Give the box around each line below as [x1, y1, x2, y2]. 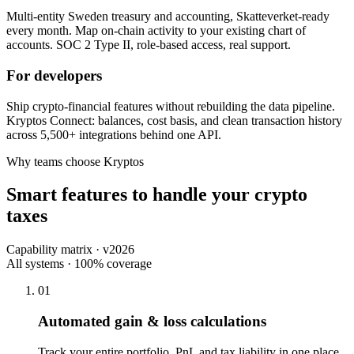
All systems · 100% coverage [6, 257, 152, 271]
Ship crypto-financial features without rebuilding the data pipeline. [6, 99, 335, 113]
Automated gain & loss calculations [38, 313, 266, 330]
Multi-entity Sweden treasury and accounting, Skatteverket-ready [6, 9, 330, 24]
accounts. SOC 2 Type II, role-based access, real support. [6, 38, 291, 52]
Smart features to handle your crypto [6, 184, 307, 205]
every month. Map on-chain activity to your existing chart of [6, 24, 306, 38]
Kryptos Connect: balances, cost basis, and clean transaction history [6, 113, 342, 127]
